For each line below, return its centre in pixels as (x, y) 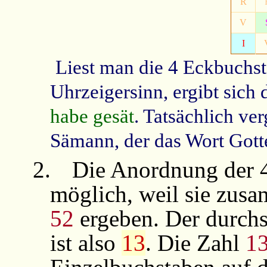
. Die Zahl (195, 243)
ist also (86, 243)
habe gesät (92, 117)
